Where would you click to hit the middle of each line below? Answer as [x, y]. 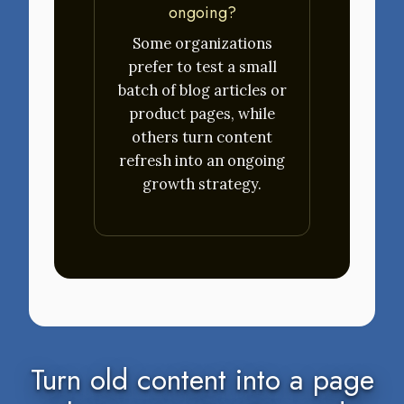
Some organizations [202, 44]
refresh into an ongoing [202, 161]
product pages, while [202, 114]
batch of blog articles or [202, 91]
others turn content [202, 138]
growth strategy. [202, 184]
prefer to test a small [202, 67]
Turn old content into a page [202, 379]
